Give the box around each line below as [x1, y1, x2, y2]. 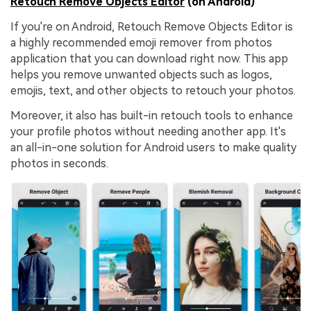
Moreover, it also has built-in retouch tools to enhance [10, 108, 293, 122]
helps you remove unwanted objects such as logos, [10, 68, 272, 82]
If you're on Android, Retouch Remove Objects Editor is [10, 20, 293, 34]
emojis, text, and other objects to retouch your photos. [10, 84, 296, 98]
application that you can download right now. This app [10, 52, 288, 66]
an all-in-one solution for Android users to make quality [10, 140, 296, 154]
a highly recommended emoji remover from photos [10, 36, 272, 50]
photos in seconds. [10, 156, 108, 170]
